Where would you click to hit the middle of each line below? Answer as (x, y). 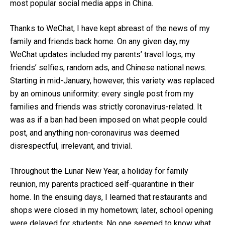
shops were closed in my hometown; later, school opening (111, 210)
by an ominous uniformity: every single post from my (102, 93)
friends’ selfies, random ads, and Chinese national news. (108, 67)
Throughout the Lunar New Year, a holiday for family (99, 171)
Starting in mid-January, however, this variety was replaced (112, 80)
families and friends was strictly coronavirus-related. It (106, 106)
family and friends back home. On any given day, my (100, 41)
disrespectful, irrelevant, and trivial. (71, 146)
